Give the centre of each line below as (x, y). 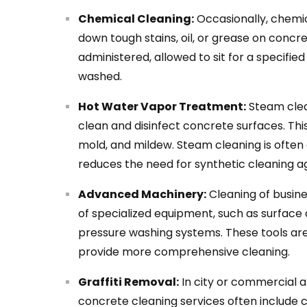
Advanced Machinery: (142, 195)
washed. (100, 77)
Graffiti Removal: (128, 282)
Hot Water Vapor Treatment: (162, 107)
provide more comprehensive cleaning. (184, 252)
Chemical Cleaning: (136, 19)
